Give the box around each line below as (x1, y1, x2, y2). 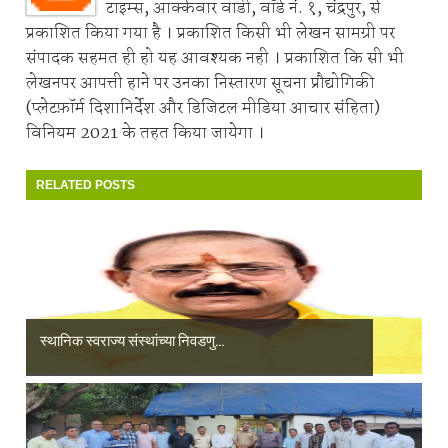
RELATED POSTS (36, 178, 135, 193)
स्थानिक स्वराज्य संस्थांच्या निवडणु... (40, 328, 224, 351)
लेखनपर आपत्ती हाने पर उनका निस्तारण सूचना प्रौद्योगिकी (26, 70, 375, 98)
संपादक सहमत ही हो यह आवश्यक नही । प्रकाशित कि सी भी (26, 45, 404, 73)
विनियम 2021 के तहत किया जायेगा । (26, 120, 265, 148)
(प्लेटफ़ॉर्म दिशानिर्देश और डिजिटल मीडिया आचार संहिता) (26, 95, 380, 123)
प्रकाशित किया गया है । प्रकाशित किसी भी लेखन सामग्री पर (26, 20, 395, 48)
